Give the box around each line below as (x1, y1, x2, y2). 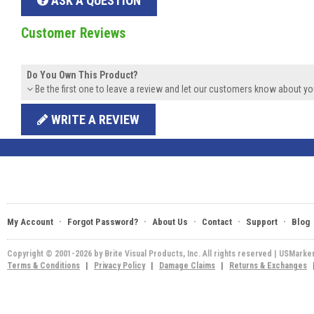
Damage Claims (159, 261, 215, 271)
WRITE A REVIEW (48, 111, 139, 127)
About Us (152, 217, 188, 228)
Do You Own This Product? (27, 69, 138, 81)
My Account (7, 217, 53, 228)
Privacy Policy (94, 261, 145, 271)
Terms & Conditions (7, 261, 80, 271)
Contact (202, 217, 232, 228)
